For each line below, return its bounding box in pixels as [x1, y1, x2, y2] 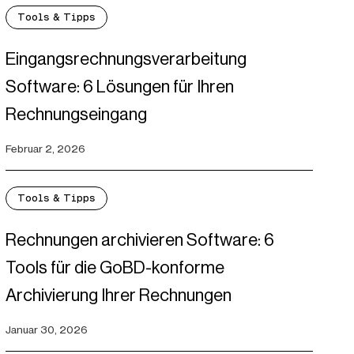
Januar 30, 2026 [5, 323, 88, 337]
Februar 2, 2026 [5, 142, 85, 156]
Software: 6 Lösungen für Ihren [5, 77, 234, 97]
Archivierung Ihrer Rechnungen [5, 285, 232, 306]
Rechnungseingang [5, 104, 147, 125]
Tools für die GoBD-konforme [5, 258, 224, 278]
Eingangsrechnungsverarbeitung [5, 49, 247, 70]
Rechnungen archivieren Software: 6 [5, 230, 274, 250]
